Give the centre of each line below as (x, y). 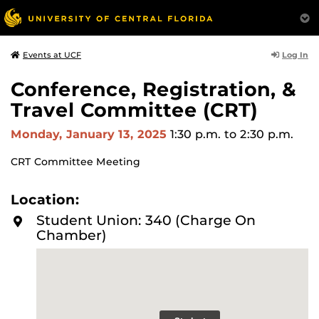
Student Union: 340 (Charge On (146, 220)
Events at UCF (52, 55)
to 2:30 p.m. (259, 134)
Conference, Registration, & (153, 89)
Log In (295, 54)
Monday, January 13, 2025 (90, 134)
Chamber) (72, 235)
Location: (45, 199)
